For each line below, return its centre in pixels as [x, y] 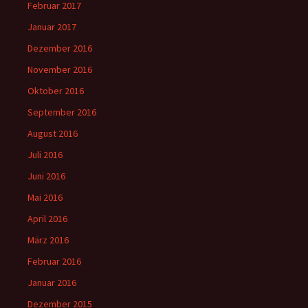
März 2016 [48, 240]
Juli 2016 [45, 155]
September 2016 [62, 112]
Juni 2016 [46, 176]
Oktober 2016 [56, 91]
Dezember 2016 [60, 48]
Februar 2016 [54, 261]
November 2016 [60, 69]
